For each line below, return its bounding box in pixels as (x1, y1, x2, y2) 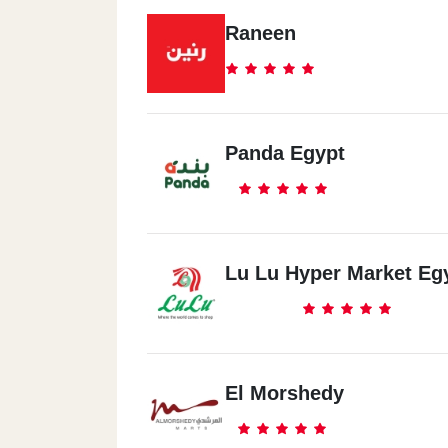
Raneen (225, 22, 296, 44)
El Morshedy (225, 382, 344, 404)
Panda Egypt (225, 142, 345, 164)
